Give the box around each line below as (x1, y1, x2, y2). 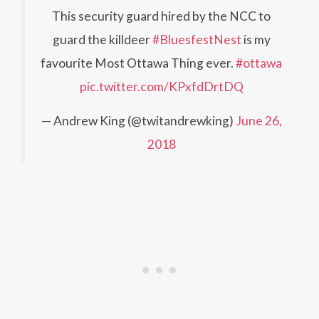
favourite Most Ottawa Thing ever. (41, 56, 236, 71)
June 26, (235, 113, 282, 129)
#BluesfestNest (152, 32, 241, 48)
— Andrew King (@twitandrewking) (41, 113, 236, 129)
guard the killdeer (52, 32, 152, 48)
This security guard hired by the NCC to (52, 9, 271, 24)
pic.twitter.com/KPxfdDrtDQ (79, 79, 244, 95)
